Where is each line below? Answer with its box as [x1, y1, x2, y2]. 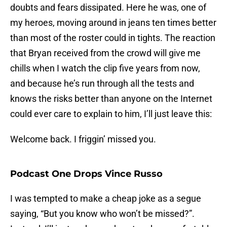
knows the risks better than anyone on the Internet [10, 93, 212, 104]
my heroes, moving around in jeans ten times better [10, 17, 216, 28]
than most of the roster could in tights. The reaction [10, 32, 215, 44]
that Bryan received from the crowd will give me [10, 48, 201, 59]
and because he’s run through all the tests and [10, 78, 194, 89]
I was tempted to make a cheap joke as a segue [10, 193, 201, 204]
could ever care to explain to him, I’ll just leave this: [10, 108, 212, 120]
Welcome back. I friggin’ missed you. [10, 134, 156, 145]
